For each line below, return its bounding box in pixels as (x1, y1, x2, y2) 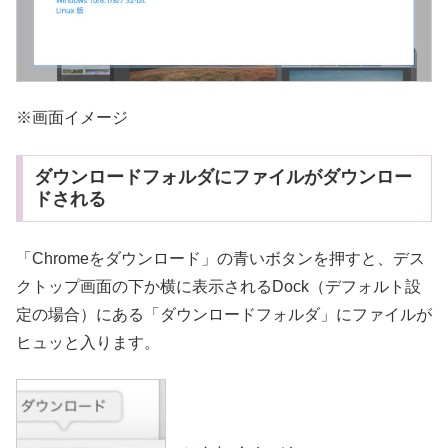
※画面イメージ (16, 109, 128, 127)
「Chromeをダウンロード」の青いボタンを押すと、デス (16, 249, 425, 267)
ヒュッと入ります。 (16, 333, 160, 351)
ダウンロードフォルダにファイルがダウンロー (33, 167, 412, 188)
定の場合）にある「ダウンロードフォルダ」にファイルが (16, 305, 432, 323)
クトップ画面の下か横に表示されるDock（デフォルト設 (16, 277, 421, 295)
